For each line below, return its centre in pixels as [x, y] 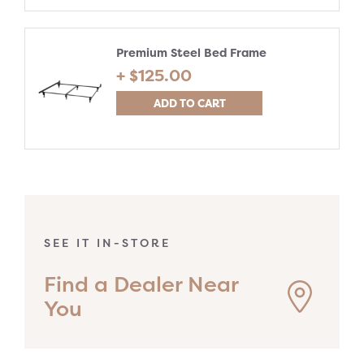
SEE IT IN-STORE [107, 243]
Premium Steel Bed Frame [191, 53]
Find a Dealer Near [141, 284]
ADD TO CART [189, 103]
